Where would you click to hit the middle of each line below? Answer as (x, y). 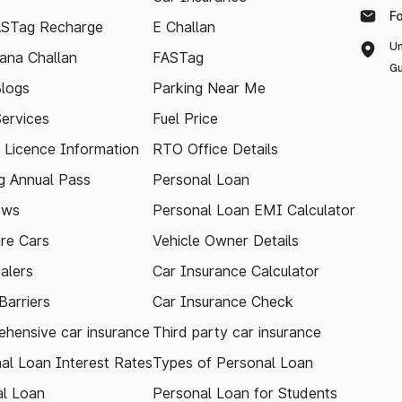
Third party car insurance (237, 332)
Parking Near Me (209, 88)
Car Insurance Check (223, 301)
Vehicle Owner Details (226, 240)
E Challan (184, 27)
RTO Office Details (215, 149)
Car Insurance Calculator (236, 271)
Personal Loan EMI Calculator (254, 210)
